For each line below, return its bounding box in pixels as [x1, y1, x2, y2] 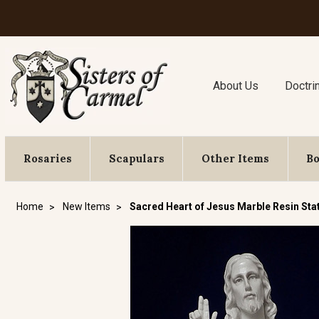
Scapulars [108, 152, 164, 165]
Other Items [201, 152, 269, 165]
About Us [213, 79, 259, 93]
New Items [63, 201, 110, 212]
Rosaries [23, 152, 72, 165]
